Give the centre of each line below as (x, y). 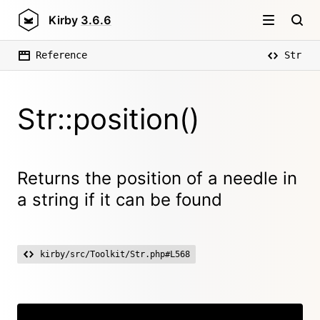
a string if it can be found (120, 200)
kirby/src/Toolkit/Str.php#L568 (115, 254)
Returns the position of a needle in (157, 178)
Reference (61, 55)
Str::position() (108, 119)
